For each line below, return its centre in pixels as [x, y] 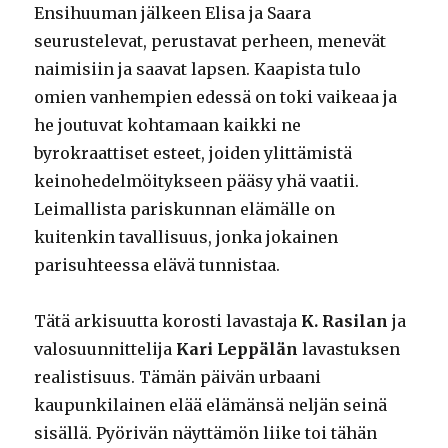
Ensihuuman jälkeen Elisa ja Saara [173, 13]
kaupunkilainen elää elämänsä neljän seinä [211, 405]
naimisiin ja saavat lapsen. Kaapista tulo [198, 69]
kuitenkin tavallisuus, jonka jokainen [186, 237]
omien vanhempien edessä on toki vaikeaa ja [216, 97]
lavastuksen [349, 349]
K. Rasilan [345, 321]
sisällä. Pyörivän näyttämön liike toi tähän [206, 433]
